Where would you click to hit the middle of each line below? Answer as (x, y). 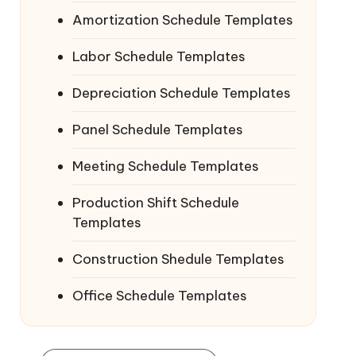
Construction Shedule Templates (178, 259)
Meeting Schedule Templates (165, 166)
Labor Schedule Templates (159, 56)
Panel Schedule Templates (157, 130)
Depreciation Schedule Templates (181, 93)
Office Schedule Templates (159, 296)
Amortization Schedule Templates (182, 20)
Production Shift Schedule (155, 203)
